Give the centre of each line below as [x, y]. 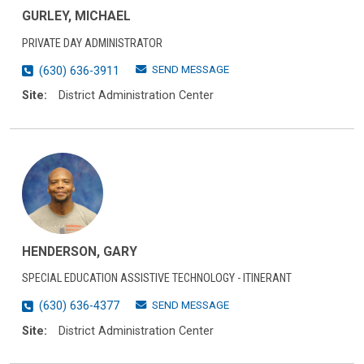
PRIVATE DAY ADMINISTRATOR [92, 44]
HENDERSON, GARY [80, 251]
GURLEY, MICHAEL [76, 16]
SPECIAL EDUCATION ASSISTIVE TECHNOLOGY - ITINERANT [157, 279]
